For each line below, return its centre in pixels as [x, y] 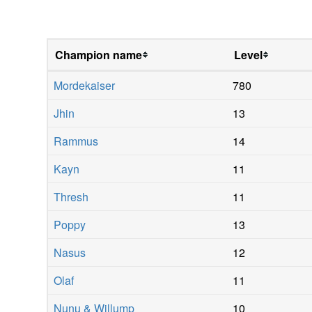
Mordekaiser [85, 85]
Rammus [76, 141]
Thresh [71, 196]
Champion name [99, 54]
